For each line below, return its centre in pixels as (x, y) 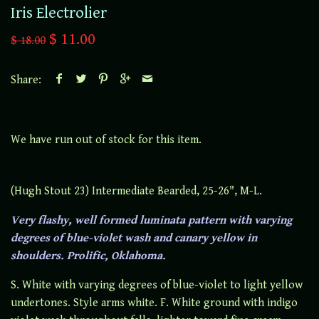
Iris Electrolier (59, 12)
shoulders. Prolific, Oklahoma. (90, 256)
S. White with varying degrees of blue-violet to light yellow (157, 285)
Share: (26, 80)
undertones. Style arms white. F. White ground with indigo (154, 303)
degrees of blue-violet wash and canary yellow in (134, 238)
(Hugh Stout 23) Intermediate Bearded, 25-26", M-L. (138, 191)
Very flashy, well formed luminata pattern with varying (151, 220)
